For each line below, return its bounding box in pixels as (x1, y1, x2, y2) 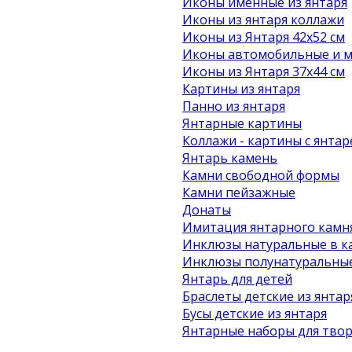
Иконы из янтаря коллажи (182, 11, 344, 28)
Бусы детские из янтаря (182, 305, 327, 322)
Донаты (182, 201, 231, 218)
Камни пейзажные (182, 184, 295, 201)
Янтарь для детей (182, 270, 292, 288)
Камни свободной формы (182, 167, 339, 184)
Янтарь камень (182, 149, 277, 167)
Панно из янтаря (182, 97, 285, 115)
